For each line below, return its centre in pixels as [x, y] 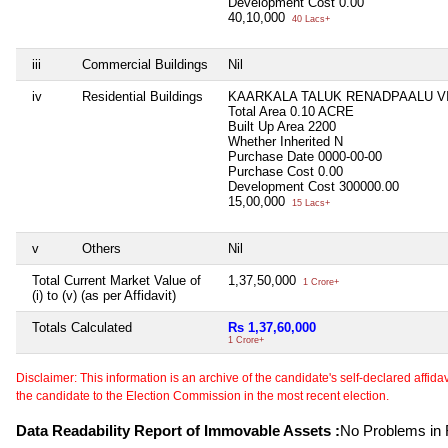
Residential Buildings [142, 96]
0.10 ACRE [322, 111]
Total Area [257, 111]
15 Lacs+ [309, 202]
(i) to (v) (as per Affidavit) [104, 295]
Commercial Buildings [145, 64]
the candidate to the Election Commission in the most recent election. [202, 395]
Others [101, 248]
